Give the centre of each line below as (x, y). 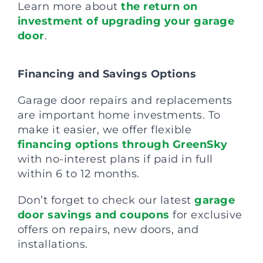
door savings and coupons (93, 215)
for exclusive (206, 215)
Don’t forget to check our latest (104, 200)
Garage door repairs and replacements (125, 100)
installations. (53, 244)
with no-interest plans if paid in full (115, 159)
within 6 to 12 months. (78, 173)
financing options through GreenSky (122, 144)
